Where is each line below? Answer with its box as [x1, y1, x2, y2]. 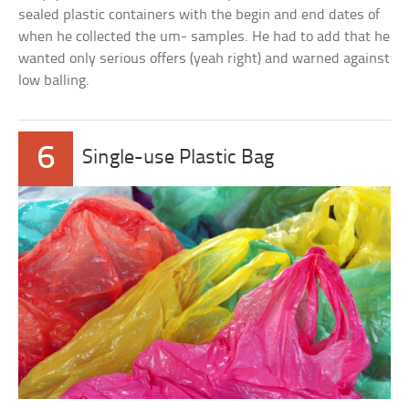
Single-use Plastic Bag [82, 147, 275, 169]
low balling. [18, 72, 90, 89]
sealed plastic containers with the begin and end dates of [18, 6, 381, 23]
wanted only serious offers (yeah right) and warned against [18, 50, 391, 67]
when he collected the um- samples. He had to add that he [18, 28, 391, 45]
